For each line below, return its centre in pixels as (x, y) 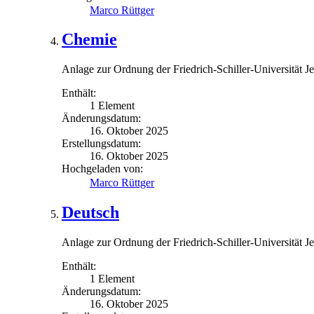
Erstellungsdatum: (101, 144)
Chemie (89, 40)
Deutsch (90, 213)
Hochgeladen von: (102, 169)
